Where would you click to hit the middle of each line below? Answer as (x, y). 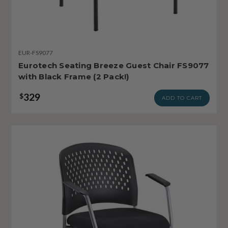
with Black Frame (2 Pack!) (74, 76)
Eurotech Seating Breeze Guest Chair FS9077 (114, 65)
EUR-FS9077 (36, 52)
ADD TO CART (182, 98)
